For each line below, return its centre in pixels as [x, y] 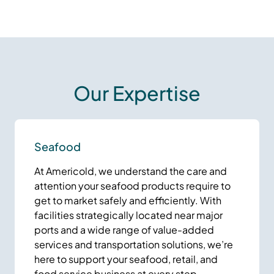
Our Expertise [137, 93]
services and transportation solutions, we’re [134, 244]
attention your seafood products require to [132, 185]
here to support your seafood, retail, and [126, 259]
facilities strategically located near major [128, 215]
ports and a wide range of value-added [124, 229]
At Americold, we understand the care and [131, 171]
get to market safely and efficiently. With [128, 200]
